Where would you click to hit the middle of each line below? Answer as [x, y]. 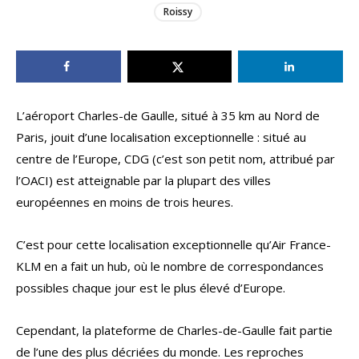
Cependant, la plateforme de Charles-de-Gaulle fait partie [174, 331]
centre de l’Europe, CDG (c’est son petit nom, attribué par [175, 159]
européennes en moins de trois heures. [125, 202]
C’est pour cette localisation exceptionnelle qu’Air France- [173, 245]
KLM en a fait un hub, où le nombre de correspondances [170, 266]
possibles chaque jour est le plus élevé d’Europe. [151, 288]
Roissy [177, 12]
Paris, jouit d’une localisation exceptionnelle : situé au [161, 137]
